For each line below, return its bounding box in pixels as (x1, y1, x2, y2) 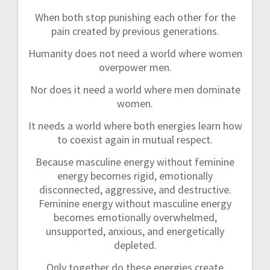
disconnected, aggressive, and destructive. (39, 183, 231, 197)
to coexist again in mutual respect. (57, 133, 213, 147)
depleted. (113, 238, 157, 253)
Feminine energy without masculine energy (39, 196, 231, 211)
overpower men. (98, 60, 172, 75)
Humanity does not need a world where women (28, 46, 242, 61)
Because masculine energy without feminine (36, 155, 234, 169)
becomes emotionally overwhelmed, (53, 210, 217, 225)
